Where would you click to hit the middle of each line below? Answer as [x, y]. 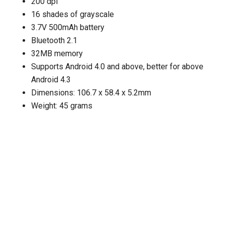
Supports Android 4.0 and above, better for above [118, 67]
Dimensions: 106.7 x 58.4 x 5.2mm [91, 93]
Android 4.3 [51, 80]
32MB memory [57, 54]
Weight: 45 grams [62, 106]
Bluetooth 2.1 [54, 41]
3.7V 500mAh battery [68, 28]
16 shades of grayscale [73, 15]
